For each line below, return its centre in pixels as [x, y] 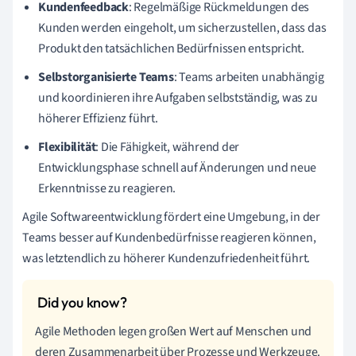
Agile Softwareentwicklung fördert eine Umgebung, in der [171, 217]
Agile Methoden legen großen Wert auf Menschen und [174, 331]
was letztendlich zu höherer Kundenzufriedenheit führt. [166, 258]
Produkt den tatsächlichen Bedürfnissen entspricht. [171, 48]
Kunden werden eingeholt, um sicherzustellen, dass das [182, 27]
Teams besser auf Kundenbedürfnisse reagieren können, [169, 237]
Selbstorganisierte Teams [106, 77]
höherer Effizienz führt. [98, 118]
